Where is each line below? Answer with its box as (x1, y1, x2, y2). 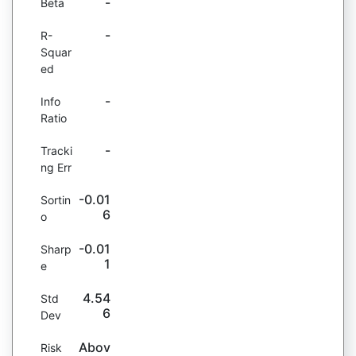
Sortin (41, 193, 71, 207)
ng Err (41, 161, 72, 174)
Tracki (41, 144, 72, 157)
